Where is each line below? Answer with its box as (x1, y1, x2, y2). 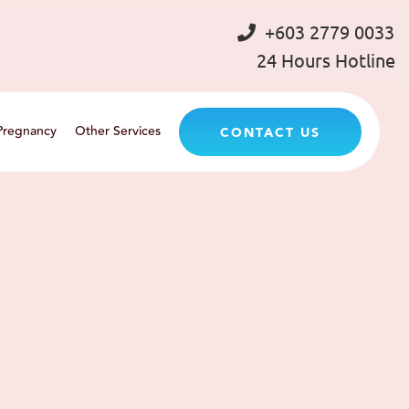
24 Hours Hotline (257, 48, 395, 71)
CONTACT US (219, 123, 320, 143)
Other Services (74, 121, 161, 142)
